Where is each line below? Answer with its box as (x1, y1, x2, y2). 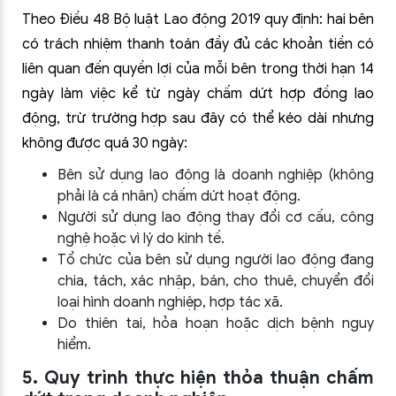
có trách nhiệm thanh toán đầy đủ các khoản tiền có (22, 35, 374, 53)
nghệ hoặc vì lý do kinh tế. (57, 230, 225, 247)
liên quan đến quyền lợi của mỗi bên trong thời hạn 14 (22, 60, 374, 78)
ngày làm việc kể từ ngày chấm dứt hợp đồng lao (22, 85, 374, 103)
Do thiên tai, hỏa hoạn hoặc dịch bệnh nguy (57, 315, 374, 332)
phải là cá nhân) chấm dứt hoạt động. (57, 187, 301, 205)
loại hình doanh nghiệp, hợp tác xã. (57, 293, 283, 311)
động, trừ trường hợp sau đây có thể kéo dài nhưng (22, 110, 374, 127)
